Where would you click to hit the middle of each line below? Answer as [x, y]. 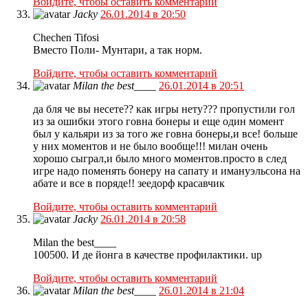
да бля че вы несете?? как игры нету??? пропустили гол [164, 109]
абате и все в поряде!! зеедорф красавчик [129, 184]
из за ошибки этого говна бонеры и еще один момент [158, 122]
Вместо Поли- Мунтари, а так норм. [118, 50]
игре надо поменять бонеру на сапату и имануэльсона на [167, 171]
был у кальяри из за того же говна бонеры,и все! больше [165, 134]
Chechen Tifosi [66, 38]
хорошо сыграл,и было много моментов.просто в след [160, 159]
